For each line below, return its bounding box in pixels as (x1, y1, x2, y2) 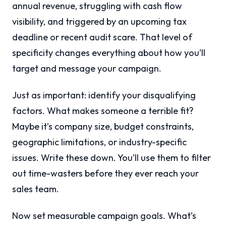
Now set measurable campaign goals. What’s (12, 210, 196, 222)
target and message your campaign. (12, 63, 161, 75)
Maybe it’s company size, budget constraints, (12, 121, 194, 133)
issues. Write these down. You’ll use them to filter (12, 152, 211, 164)
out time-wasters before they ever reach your (12, 167, 199, 180)
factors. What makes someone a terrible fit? (12, 105, 194, 117)
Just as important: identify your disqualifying (12, 89, 196, 101)
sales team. (12, 183, 59, 195)
